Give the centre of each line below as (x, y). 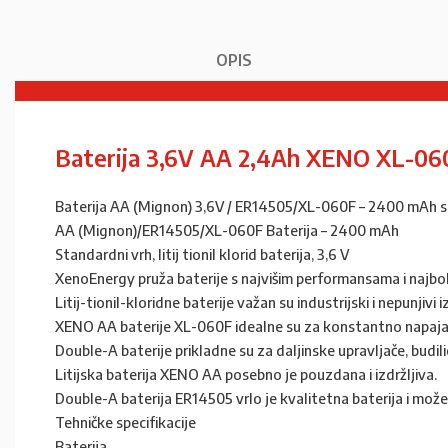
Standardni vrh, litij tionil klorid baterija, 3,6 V (202, 253)
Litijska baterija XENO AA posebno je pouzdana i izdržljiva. (246, 373)
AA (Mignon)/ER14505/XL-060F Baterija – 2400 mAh (227, 229)
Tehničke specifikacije (125, 421)
